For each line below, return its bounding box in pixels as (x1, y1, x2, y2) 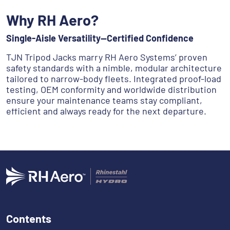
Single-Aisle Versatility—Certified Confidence (6, 32, 194, 44)
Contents (6, 212, 51, 225)
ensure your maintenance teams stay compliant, (6, 94, 202, 106)
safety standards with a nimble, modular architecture (6, 62, 222, 74)
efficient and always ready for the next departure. (6, 105, 206, 117)
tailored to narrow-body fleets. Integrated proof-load (6, 73, 221, 85)
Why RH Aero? (6, 11, 99, 29)
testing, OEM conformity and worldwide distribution (6, 84, 217, 95)
